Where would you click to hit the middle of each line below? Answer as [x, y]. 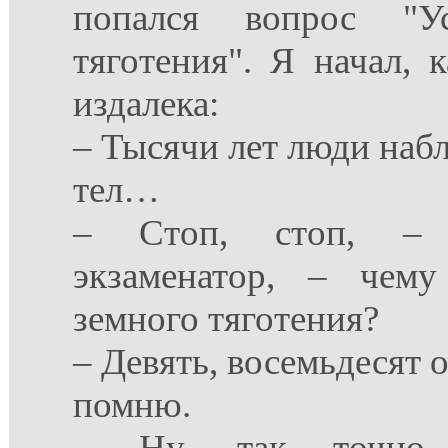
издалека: [146, 103]
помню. [132, 404]
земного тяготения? [226, 318]
